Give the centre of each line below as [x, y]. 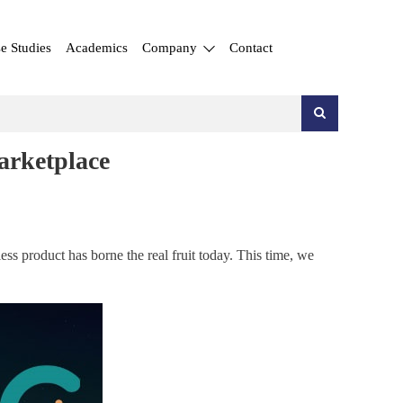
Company [171, 47]
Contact [251, 47]
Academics [97, 47]
